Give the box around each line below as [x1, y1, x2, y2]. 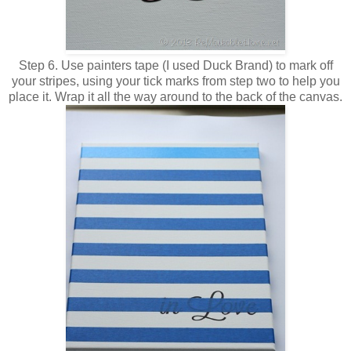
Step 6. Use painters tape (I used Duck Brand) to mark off [18, 59, 333, 73]
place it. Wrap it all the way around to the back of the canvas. [9, 90, 342, 104]
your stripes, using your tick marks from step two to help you [11, 74, 340, 89]
